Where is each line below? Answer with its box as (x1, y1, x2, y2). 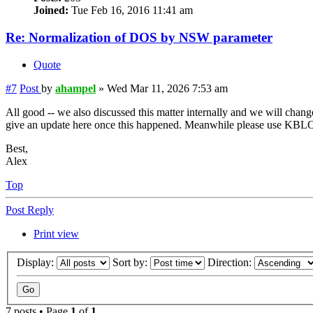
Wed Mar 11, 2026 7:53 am (107, 82, 228, 94)
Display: (17, 256, 57, 269)
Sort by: (112, 256, 150, 269)
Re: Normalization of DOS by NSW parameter (6, 30, 272, 45)
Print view (34, 227, 79, 240)
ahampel (55, 82, 96, 94)
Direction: (208, 256, 254, 269)
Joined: (34, 4, 68, 17)
